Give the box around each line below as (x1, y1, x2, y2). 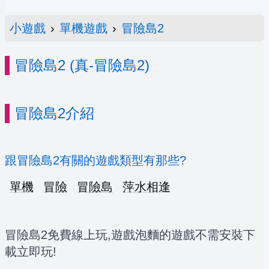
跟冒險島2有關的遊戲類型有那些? (5, 154, 186, 168)
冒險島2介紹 (14, 105, 94, 122)
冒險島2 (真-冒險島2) (14, 57, 150, 74)
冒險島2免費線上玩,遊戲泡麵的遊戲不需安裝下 (5, 228, 255, 242)
